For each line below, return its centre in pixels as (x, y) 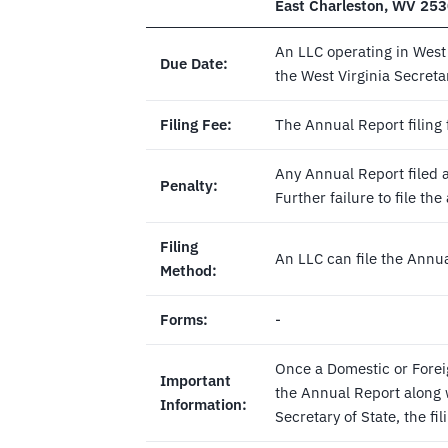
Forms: (184, 320)
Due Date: (194, 64)
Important (195, 381)
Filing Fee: (196, 125)
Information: (203, 405)
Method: (188, 271)
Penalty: (189, 186)
